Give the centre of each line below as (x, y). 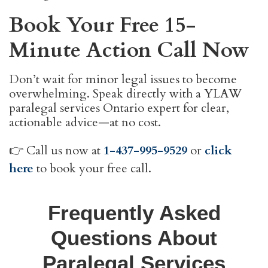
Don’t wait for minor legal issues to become (123, 80)
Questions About (134, 237)
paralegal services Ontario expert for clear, (119, 108)
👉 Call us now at (56, 151)
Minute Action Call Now (129, 51)
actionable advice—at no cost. (85, 123)
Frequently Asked (134, 212)
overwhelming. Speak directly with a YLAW (125, 94)
